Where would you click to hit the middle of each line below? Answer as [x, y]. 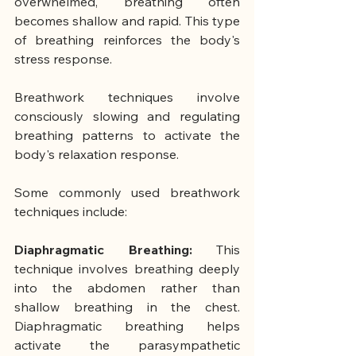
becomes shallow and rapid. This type [127, 21]
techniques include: [71, 212]
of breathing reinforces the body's [127, 40]
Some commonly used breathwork [127, 193]
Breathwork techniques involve [127, 97]
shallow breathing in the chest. [127, 307]
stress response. [63, 59]
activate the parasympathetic [127, 345]
